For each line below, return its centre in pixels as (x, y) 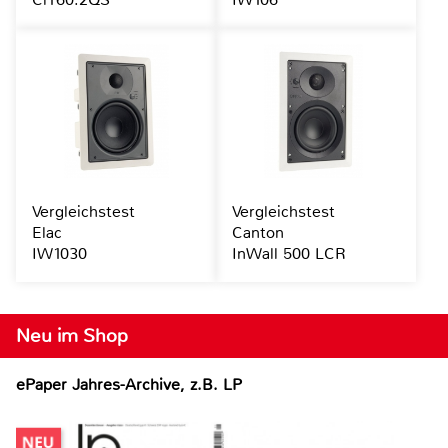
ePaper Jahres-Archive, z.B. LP (129, 385)
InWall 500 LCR (288, 254)
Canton (257, 233)
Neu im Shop (72, 336)
